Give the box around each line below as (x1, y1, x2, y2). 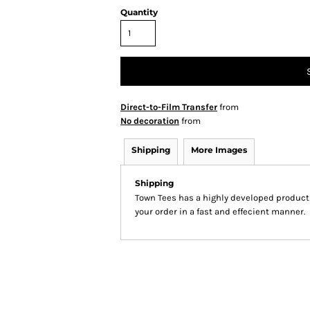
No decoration (120, 116, 179, 126)
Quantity (120, 7, 158, 17)
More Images (191, 145, 247, 155)
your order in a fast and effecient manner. (135, 206, 305, 217)
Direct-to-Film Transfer (120, 102, 217, 112)
